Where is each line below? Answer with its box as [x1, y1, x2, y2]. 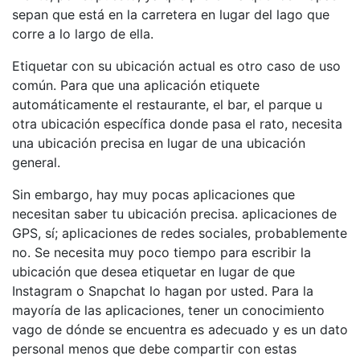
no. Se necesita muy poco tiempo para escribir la [12, 243, 311, 260]
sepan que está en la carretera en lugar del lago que [12, 6, 329, 22]
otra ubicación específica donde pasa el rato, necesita [12, 115, 342, 132]
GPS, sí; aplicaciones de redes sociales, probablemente [12, 224, 347, 241]
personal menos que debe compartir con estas [12, 340, 297, 357]
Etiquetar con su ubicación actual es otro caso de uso [12, 57, 341, 74]
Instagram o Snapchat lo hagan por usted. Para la [12, 282, 313, 299]
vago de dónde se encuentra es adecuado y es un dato [12, 321, 348, 337]
